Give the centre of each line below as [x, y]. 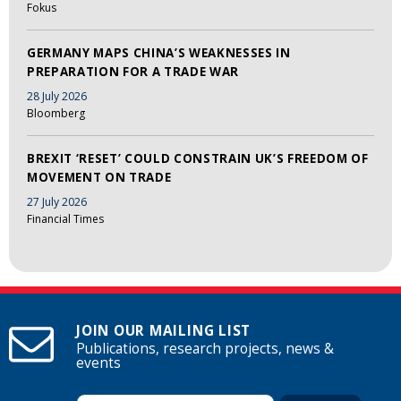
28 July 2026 [57, 97]
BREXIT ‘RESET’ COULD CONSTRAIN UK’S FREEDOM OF [198, 159]
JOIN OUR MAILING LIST [164, 331]
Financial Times [65, 218]
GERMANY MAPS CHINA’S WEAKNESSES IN [159, 53]
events [98, 363]
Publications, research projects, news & [205, 349]
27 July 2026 [57, 201]
